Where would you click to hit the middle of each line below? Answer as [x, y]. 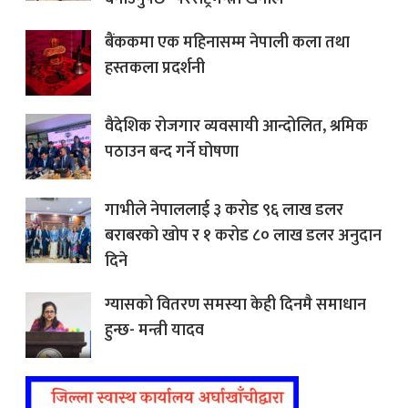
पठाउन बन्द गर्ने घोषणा [172, 153]
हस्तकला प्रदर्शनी [155, 69]
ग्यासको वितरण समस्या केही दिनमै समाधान [235, 306]
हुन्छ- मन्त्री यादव [154, 331]
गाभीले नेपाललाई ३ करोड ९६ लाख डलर [224, 211]
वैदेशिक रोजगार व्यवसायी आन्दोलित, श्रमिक [236, 127]
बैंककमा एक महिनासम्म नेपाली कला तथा [227, 43]
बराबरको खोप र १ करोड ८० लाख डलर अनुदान [243, 236]
